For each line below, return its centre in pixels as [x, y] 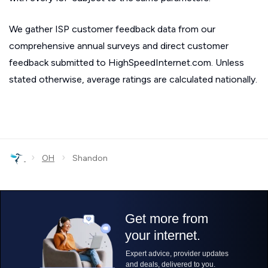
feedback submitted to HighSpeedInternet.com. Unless [127, 63]
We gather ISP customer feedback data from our [112, 29]
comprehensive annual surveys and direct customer [119, 46]
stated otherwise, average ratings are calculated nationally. [133, 79]
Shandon [86, 158]
